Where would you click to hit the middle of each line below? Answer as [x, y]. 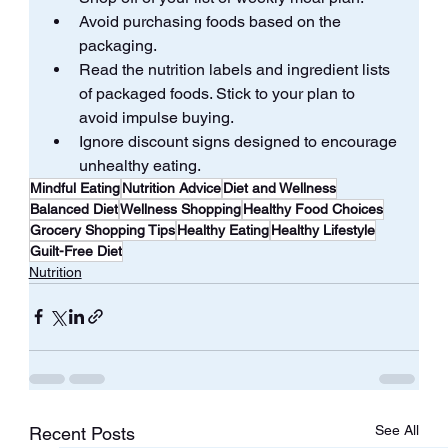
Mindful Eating [74, 187]
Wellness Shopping [180, 208]
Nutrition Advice [171, 187]
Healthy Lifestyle [322, 229]
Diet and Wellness [279, 187]
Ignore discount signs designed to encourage [239, 141]
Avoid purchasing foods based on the [211, 21]
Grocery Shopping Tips [102, 229]
